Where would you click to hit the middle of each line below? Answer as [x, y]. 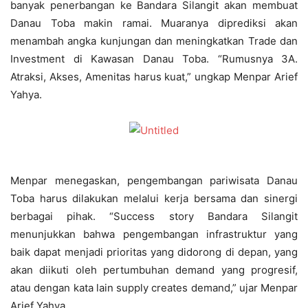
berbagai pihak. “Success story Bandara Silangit [154, 216]
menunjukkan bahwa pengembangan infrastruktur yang [154, 234]
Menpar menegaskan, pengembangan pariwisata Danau [154, 180]
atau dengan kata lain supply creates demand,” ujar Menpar [154, 288]
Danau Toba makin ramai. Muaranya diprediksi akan [154, 23]
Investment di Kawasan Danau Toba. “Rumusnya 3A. [154, 59]
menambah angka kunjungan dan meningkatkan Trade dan [154, 41]
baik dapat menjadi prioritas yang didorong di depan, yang [154, 252]
